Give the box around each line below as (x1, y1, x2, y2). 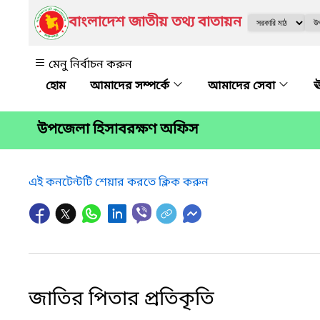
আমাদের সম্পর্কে (90, 79, 172, 94)
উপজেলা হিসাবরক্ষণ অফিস (37, 121, 199, 140)
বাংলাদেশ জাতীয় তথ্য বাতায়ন (69, 14, 241, 32)
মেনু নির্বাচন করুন (49, 57, 132, 73)
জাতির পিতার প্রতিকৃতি (29, 286, 214, 313)
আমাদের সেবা (208, 79, 278, 94)
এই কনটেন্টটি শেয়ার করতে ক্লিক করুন (29, 174, 209, 191)
